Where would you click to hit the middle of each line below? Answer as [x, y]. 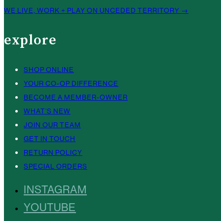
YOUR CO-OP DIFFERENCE [71, 84]
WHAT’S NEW [47, 111]
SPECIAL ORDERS [55, 166]
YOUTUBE [50, 208]
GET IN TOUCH [50, 139]
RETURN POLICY [53, 153]
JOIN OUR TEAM [52, 125]
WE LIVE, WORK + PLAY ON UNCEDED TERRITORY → [96, 11]
